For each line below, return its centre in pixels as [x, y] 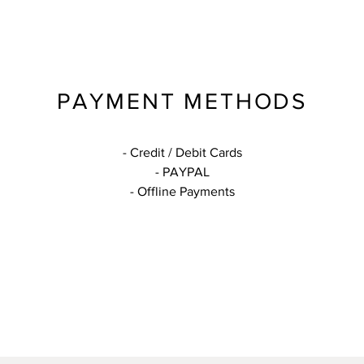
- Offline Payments [182, 191]
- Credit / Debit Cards [182, 152]
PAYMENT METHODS [182, 101]
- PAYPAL [182, 172]
